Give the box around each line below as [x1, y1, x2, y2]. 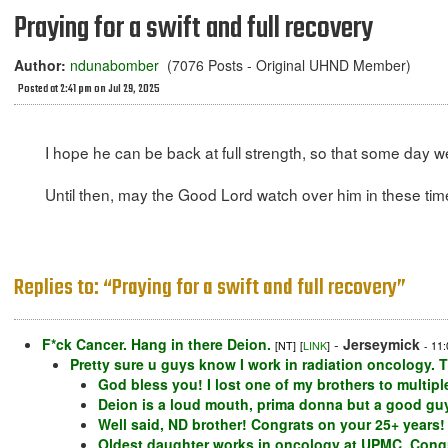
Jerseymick [343, 334, 420, 355]
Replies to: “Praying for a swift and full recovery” [14, 271, 406, 306]
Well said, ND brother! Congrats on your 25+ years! [98, 414, 445, 435]
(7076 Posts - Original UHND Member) [159, 55, 411, 75]
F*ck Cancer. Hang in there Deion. [42, 334, 271, 355]
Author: [14, 55, 66, 75]
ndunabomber [70, 55, 159, 75]
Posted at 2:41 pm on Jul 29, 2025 [18, 81, 160, 98]
